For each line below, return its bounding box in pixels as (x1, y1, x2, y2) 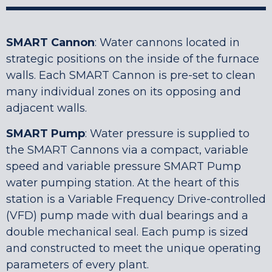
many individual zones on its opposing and (6, 84, 241, 98)
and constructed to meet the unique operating (6, 241, 261, 255)
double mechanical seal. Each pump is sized (6, 225, 248, 239)
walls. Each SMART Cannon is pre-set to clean (6, 68, 256, 82)
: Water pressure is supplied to (85, 126, 250, 140)
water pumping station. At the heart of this (6, 175, 239, 189)
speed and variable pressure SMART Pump (6, 159, 241, 173)
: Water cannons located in (95, 35, 240, 49)
